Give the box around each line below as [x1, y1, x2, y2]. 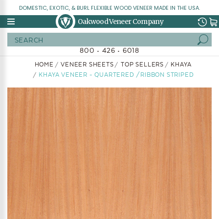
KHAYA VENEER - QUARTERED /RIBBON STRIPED [39, 71, 194, 78]
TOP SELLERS [121, 61, 164, 68]
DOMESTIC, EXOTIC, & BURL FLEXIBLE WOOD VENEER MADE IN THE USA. [19, 4, 200, 12]
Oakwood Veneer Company [77, 17, 163, 26]
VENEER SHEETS [61, 61, 114, 68]
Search [109, 35, 134, 44]
